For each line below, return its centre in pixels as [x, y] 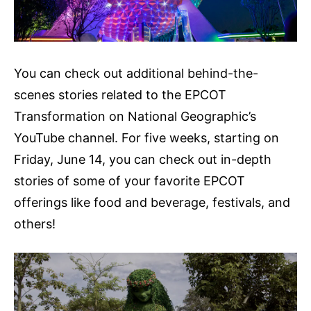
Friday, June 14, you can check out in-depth [143, 159]
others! [36, 224]
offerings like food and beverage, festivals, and [152, 202]
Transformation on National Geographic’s [135, 116]
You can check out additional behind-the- [136, 73]
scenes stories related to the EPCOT [120, 94]
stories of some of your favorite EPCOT [129, 180]
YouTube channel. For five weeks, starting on [146, 137]
